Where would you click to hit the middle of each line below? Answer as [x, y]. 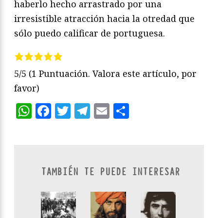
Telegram [126, 110]
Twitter [99, 110]
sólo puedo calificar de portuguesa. [90, 33]
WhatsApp [71, 110]
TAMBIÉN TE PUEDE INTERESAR [110, 172]
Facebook [87, 110]
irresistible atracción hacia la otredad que [104, 19]
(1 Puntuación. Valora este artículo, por [113, 73]
